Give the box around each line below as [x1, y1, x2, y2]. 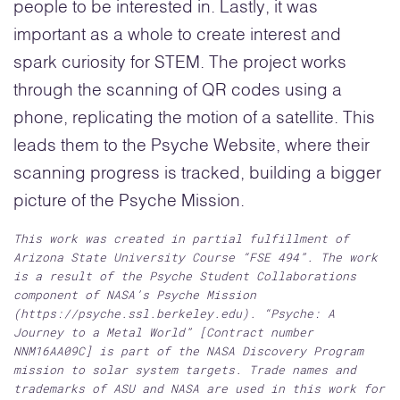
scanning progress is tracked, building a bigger [13, 164, 381, 182]
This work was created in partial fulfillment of [13, 229, 349, 246]
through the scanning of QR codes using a [13, 81, 342, 99]
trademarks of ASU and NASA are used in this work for [13, 379, 385, 396]
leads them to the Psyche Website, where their [13, 137, 370, 154]
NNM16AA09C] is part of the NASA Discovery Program [13, 342, 363, 359]
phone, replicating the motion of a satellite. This [13, 109, 375, 127]
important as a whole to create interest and [13, 26, 341, 44]
